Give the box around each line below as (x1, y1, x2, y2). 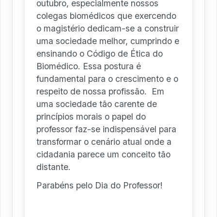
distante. (36, 162, 71, 172)
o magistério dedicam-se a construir (36, 23, 179, 34)
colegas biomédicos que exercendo (36, 11, 176, 21)
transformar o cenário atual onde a (36, 137, 171, 147)
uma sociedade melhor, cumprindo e (36, 36, 179, 46)
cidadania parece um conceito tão (36, 149, 170, 160)
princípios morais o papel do (36, 111, 146, 122)
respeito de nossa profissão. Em (36, 86, 164, 97)
